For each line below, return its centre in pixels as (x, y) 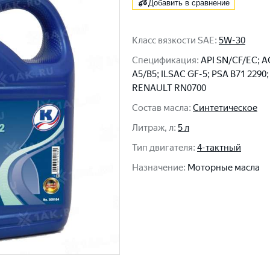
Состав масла (160, 108)
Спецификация (164, 60)
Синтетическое (225, 108)
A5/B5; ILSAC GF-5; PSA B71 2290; (200, 74)
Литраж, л (153, 128)
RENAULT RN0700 (169, 88)
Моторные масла (224, 168)
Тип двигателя (162, 148)
